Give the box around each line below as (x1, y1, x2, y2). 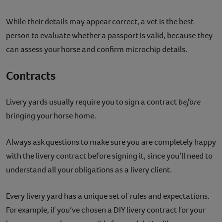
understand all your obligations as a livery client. (6, 164, 173, 175)
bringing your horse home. (6, 110, 98, 121)
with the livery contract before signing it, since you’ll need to (6, 150, 213, 162)
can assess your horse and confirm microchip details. (6, 43, 187, 55)
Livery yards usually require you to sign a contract (6, 96, 178, 108)
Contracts (6, 67, 55, 84)
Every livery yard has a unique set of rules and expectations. (6, 190, 210, 202)
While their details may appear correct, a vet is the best (6, 15, 194, 27)
